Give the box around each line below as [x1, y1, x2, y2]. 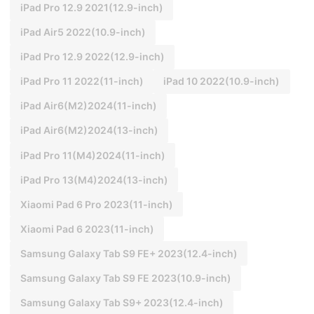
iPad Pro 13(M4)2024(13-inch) [20, 173, 168, 186]
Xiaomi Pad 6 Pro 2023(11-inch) [20, 198, 173, 210]
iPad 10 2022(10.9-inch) [163, 75, 280, 88]
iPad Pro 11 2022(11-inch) [20, 75, 144, 88]
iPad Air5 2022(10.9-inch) [20, 26, 146, 39]
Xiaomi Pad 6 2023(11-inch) [20, 222, 154, 235]
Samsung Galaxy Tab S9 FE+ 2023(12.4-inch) [20, 247, 238, 259]
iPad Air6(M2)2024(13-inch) [20, 124, 158, 137]
